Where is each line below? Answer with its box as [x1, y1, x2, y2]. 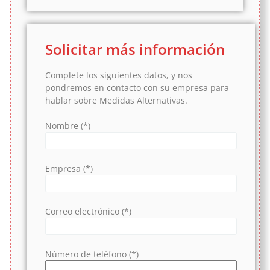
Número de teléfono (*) [45, 248, 139, 260]
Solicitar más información [45, 39, 225, 59]
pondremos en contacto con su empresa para [45, 81, 229, 93]
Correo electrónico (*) [45, 205, 131, 217]
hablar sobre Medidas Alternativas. [45, 94, 187, 106]
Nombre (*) [45, 119, 90, 131]
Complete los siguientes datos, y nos [45, 69, 192, 81]
